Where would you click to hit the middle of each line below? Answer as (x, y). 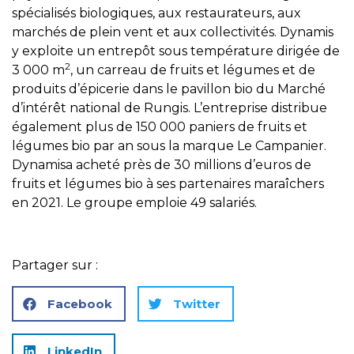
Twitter (197, 303)
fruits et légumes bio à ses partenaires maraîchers (168, 184)
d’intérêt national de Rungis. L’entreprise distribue (169, 108)
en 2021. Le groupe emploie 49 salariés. (134, 203)
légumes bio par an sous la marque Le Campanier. (169, 146)
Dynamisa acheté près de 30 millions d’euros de (162, 165)
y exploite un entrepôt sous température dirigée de (176, 51)
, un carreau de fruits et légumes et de (193, 70)
